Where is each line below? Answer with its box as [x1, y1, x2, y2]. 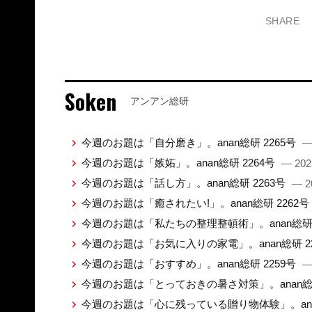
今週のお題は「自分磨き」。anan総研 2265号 [81, 136, 299, 148]
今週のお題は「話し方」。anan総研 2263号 [81, 176, 288, 189]
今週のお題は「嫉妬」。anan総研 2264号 [81, 156, 278, 169]
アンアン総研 [130, 95, 189, 107]
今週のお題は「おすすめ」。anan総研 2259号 [81, 257, 299, 270]
